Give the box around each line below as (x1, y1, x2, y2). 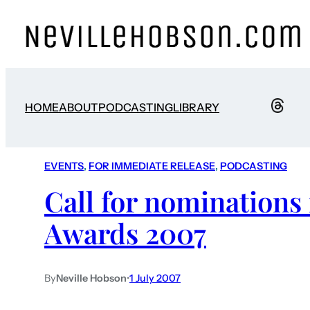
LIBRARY (173, 100, 219, 115)
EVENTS (44, 160, 84, 173)
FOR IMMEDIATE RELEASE (89, 160, 215, 173)
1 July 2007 (129, 271, 181, 284)
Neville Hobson (56, 271, 127, 284)
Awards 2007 (44, 215, 206, 252)
